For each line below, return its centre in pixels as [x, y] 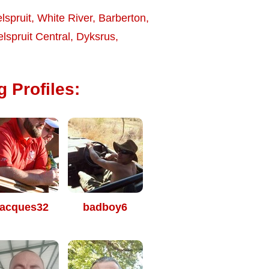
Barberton [122, 18]
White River [65, 18]
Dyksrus [96, 37]
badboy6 [105, 207]
